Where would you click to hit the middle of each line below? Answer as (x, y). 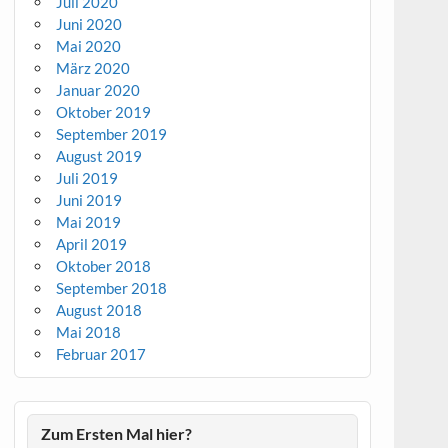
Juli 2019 (87, 177)
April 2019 (92, 243)
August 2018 (99, 309)
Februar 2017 (101, 353)
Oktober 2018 (104, 265)
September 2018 (112, 287)
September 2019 (112, 133)
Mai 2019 (89, 221)
